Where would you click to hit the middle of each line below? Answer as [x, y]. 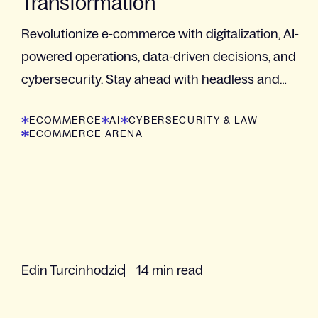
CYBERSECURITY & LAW [193, 120]
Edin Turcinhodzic [73, 270]
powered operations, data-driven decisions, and [159, 56]
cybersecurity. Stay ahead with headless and [150, 79]
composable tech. [73, 102]
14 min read [170, 270]
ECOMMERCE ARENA [86, 133]
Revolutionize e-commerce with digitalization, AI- [160, 34]
